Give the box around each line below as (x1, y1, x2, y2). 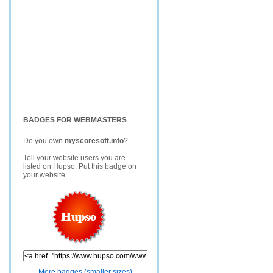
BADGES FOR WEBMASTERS (23, 116, 127, 124)
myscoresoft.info (65, 136, 124, 145)
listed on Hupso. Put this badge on (23, 162, 136, 171)
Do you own (23, 136, 65, 145)
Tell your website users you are (23, 154, 126, 162)
